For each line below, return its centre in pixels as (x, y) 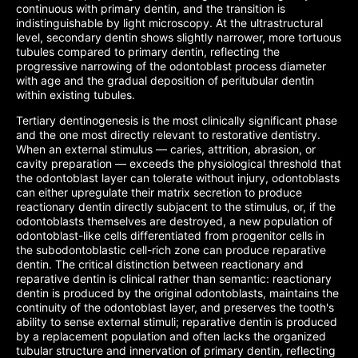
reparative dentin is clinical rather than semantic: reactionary (174, 278)
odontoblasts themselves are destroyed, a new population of (174, 221)
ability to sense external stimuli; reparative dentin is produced (177, 322)
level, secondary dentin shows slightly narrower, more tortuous (179, 37)
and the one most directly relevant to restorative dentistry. (168, 135)
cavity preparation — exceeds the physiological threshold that (179, 163)
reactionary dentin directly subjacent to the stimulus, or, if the (176, 207)
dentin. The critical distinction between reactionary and (160, 264)
